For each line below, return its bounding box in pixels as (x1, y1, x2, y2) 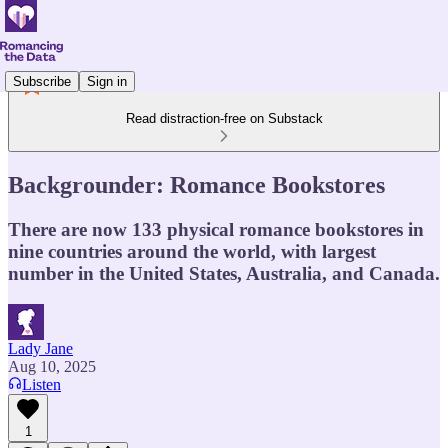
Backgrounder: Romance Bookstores (8, 171, 385, 198)
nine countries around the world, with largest (8, 240, 376, 262)
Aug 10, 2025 (8, 357, 96, 375)
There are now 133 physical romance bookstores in (8, 218, 424, 240)
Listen (22, 375, 61, 393)
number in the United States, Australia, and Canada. (8, 262, 440, 284)
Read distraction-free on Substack (125, 111, 323, 126)
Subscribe (13, 73, 71, 89)
